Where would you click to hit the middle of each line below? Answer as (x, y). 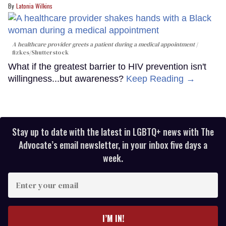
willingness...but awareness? (67, 79)
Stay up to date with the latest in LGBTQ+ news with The (113, 132)
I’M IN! (113, 219)
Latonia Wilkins (34, 6)
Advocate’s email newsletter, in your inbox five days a (113, 145)
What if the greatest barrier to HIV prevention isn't (107, 67)
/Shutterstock (49, 53)
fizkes (21, 53)
